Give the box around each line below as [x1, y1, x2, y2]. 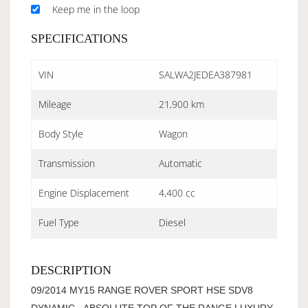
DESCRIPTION [31, 263, 111, 277]
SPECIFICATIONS [31, 31, 128, 45]
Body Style [38, 126, 83, 140]
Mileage [38, 97, 71, 111]
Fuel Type [38, 215, 79, 229]
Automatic [159, 156, 202, 170]
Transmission [38, 156, 95, 170]
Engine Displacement [38, 186, 129, 199]
